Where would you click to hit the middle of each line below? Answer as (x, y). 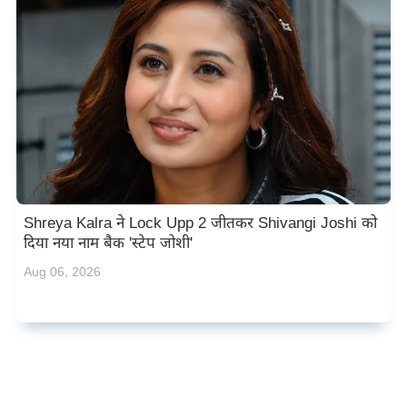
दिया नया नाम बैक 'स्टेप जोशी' (108, 243)
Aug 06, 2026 (62, 271)
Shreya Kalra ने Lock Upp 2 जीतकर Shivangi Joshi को (200, 223)
